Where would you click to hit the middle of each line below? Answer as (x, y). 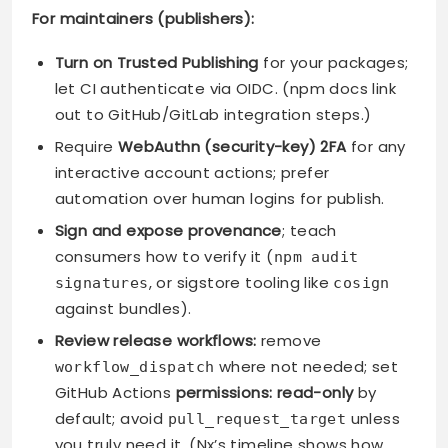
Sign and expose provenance (168, 231)
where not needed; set (306, 367)
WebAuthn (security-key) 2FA (232, 147)
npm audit (316, 257)
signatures (101, 283)
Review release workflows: (155, 341)
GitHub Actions (115, 393)
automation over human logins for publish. (219, 199)
